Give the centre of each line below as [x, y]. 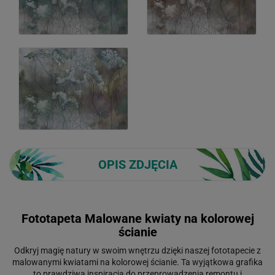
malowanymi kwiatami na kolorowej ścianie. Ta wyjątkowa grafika [137, 262]
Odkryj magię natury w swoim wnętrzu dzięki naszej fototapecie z [137, 250]
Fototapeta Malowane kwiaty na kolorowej [137, 218]
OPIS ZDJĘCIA [137, 164]
